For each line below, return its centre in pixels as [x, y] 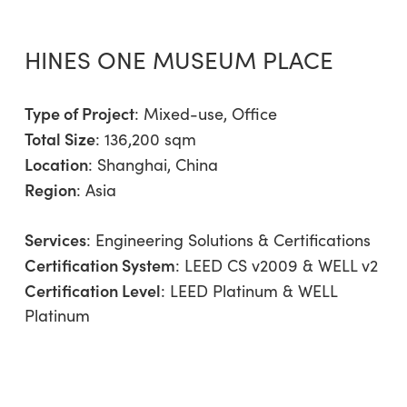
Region [50, 189]
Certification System [99, 264]
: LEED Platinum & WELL [248, 290]
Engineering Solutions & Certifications [233, 239]
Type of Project [79, 113]
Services [55, 239]
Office [254, 113]
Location [56, 164]
